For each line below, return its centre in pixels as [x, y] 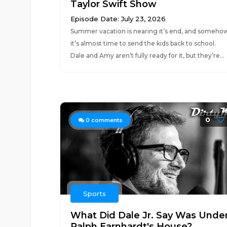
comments [106, 120]
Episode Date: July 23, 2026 [118, 19]
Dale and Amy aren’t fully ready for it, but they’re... [147, 55]
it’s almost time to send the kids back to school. [143, 43]
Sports [94, 194]
